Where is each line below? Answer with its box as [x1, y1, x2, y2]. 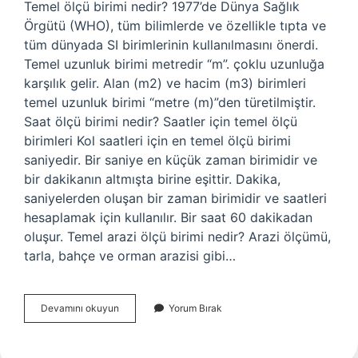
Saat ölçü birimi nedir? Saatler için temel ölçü [24, 113, 297, 129]
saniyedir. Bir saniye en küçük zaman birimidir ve [24, 152, 317, 168]
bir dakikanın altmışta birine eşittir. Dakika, [24, 171, 280, 187]
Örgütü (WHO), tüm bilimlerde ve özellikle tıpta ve [24, 18, 326, 34]
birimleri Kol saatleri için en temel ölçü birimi [24, 133, 291, 149]
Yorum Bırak [169, 302, 222, 314]
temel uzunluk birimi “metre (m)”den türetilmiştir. [24, 94, 316, 110]
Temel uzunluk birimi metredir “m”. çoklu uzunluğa [24, 56, 324, 72]
